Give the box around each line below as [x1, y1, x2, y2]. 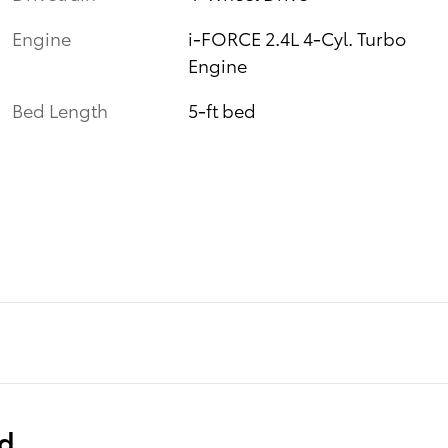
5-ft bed [188, 97, 257, 123]
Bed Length [12, 97, 108, 123]
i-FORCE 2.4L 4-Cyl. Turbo [188, 25, 407, 51]
